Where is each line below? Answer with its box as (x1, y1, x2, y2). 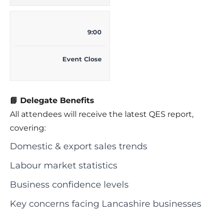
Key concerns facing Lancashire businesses (10, 198, 201, 209)
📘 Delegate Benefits (10, 95, 94, 105)
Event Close (62, 55, 102, 63)
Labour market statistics (10, 160, 117, 171)
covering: (10, 123, 46, 133)
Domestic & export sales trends (10, 140, 147, 152)
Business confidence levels (10, 179, 129, 190)
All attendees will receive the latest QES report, (10, 109, 193, 119)
